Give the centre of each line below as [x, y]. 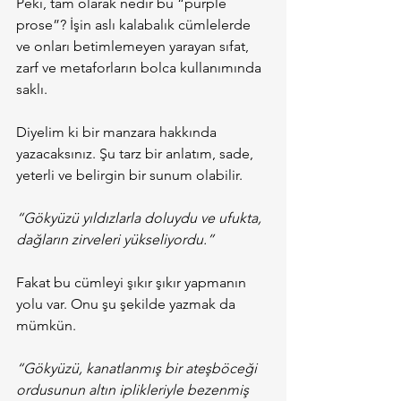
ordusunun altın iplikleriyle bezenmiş [134, 390]
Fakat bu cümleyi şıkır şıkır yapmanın [133, 282]
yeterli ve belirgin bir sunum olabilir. [129, 175]
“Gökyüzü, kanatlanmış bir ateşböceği [138, 368]
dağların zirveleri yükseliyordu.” [115, 239]
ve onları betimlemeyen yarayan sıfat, [134, 46]
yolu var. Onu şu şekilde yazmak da [128, 304]
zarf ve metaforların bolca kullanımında [141, 68]
